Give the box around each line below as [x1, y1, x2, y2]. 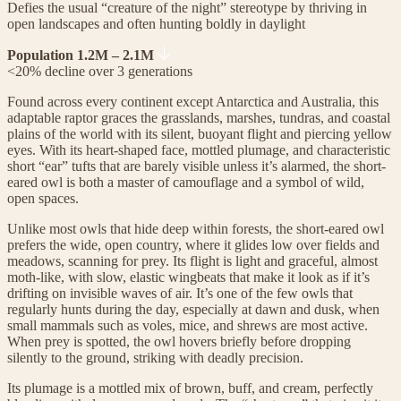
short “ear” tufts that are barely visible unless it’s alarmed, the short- [7, 158, 386, 174]
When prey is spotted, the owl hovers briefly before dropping [7, 333, 351, 349]
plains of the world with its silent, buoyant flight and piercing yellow [7, 125, 392, 141]
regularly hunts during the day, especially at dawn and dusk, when [7, 301, 380, 317]
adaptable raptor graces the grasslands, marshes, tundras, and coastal [7, 109, 390, 125]
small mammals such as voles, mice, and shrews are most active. [7, 317, 368, 333]
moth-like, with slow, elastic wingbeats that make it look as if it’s [7, 269, 370, 285]
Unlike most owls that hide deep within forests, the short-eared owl [7, 220, 384, 236]
